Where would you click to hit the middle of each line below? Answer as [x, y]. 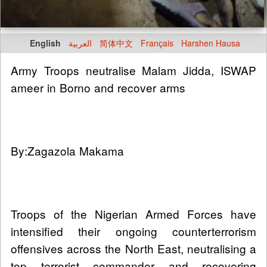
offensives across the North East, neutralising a [133, 248]
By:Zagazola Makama [69, 150]
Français [157, 43]
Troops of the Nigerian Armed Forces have [133, 213]
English [45, 43]
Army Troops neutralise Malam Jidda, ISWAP [133, 70]
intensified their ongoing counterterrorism [133, 231]
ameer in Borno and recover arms [98, 87]
